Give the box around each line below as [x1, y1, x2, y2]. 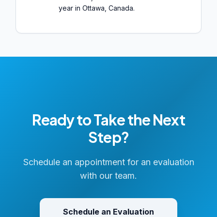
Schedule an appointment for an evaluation [23, 157, 194, 168]
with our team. [80, 170, 137, 181]
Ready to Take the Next [32, 110, 185, 129]
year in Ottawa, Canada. [59, 4, 135, 13]
